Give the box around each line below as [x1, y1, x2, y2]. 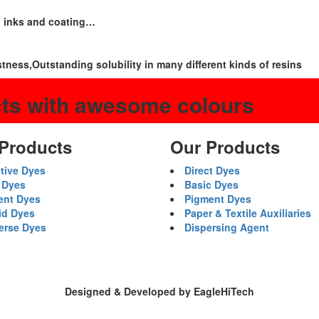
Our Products [170, 135, 280, 159]
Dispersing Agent [184, 220, 269, 235]
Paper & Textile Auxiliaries [184, 206, 311, 221]
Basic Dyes [184, 177, 239, 192]
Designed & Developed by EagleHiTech [65, 284, 254, 299]
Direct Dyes [184, 163, 240, 178]
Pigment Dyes [184, 192, 251, 206]
